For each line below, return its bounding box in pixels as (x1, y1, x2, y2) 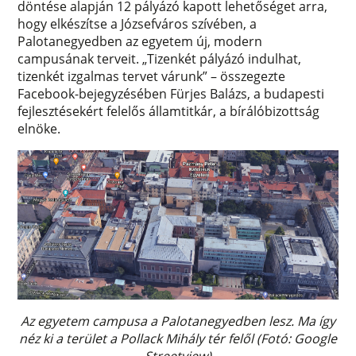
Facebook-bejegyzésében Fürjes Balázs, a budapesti (17, 85, 325, 103)
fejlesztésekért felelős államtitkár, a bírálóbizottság (17, 103, 320, 121)
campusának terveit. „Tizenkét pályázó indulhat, (17, 50, 302, 68)
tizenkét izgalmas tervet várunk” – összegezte (17, 68, 286, 86)
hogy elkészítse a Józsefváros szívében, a (17, 15, 257, 33)
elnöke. (17, 120, 64, 138)
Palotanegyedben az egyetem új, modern (17, 33, 263, 51)
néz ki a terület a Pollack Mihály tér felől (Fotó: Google (19, 330, 337, 348)
